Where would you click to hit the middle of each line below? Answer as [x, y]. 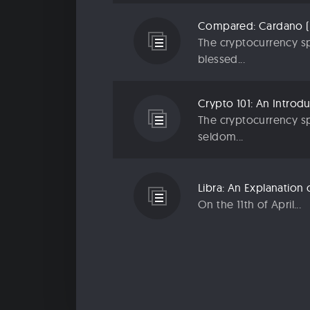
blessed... [222, 59]
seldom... [221, 137]
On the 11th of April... [250, 204]
